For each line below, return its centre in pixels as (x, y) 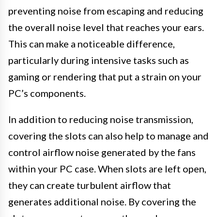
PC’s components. (47, 93)
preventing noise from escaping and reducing (106, 11)
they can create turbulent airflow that (90, 185)
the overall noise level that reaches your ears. (106, 27)
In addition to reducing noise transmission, (101, 119)
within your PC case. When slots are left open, (107, 169)
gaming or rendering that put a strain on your (105, 77)
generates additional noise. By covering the (102, 202)
